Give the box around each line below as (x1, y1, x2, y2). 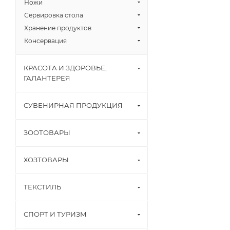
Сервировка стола (24, 11, 83, 19)
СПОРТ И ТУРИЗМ (24, 210, 87, 218)
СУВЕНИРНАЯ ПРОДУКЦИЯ (24, 101, 123, 109)
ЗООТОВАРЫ (24, 128, 70, 137)
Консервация (24, 37, 67, 45)
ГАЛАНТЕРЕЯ (24, 74, 70, 82)
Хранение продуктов (24, 24, 91, 32)
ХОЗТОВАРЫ (24, 156, 69, 164)
